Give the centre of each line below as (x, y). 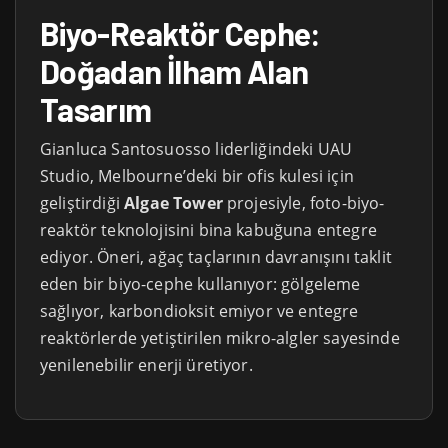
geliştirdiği (82, 202)
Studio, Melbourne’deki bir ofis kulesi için (197, 175)
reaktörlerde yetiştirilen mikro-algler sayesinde (220, 337)
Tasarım (96, 108)
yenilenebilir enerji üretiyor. (146, 364)
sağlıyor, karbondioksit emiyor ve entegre (199, 310)
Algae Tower (173, 202)
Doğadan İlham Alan (174, 70)
